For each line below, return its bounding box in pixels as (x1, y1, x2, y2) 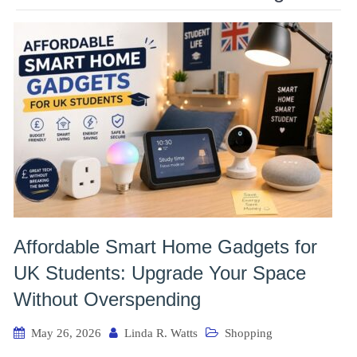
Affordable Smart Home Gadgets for (14, 235, 317, 257)
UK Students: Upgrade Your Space (14, 261, 306, 284)
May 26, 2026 (31, 326, 101, 339)
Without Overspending (14, 288, 201, 310)
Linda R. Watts (124, 326, 198, 339)
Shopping (225, 326, 273, 339)
